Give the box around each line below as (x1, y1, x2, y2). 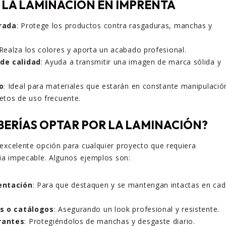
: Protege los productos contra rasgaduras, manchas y (16, 21, 213, 31)
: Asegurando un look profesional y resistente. (53, 204, 219, 214)
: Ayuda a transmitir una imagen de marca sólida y (40, 57, 221, 67)
